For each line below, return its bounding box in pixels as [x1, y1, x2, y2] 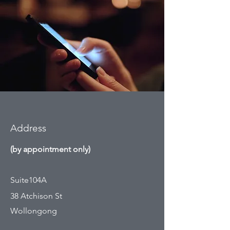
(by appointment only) [10, 144, 90, 154]
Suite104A [10, 175, 51, 185]
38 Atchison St [10, 191, 62, 201]
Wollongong [10, 206, 57, 216]
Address [10, 122, 46, 134]
